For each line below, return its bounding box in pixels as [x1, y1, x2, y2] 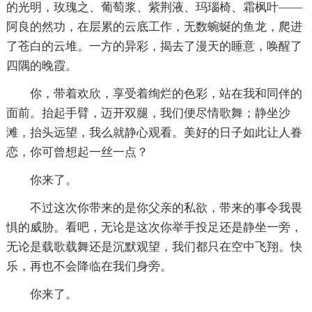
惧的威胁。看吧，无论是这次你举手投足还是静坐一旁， [6, 220, 302, 234]
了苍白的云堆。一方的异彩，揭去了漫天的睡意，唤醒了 [6, 39, 302, 53]
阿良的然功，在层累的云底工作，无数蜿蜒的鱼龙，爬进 [6, 19, 302, 33]
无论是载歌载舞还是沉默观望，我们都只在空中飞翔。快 [6, 240, 302, 253]
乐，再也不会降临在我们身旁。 [6, 259, 172, 273]
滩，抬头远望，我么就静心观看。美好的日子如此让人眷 [6, 125, 302, 139]
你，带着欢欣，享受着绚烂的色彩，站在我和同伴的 [29, 86, 302, 100]
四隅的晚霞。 [6, 58, 77, 72]
